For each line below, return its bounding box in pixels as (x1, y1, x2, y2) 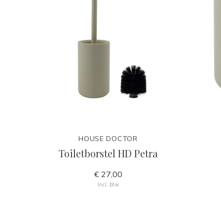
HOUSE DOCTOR (78, 134, 138, 143)
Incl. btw (97, 181, 119, 188)
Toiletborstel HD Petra (58, 147, 158, 160)
